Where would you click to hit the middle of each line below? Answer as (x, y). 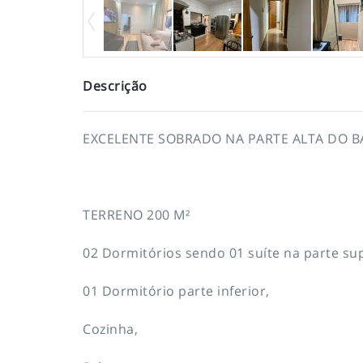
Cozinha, (110, 329)
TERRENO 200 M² (137, 214)
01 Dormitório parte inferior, (176, 290)
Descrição (115, 85)
